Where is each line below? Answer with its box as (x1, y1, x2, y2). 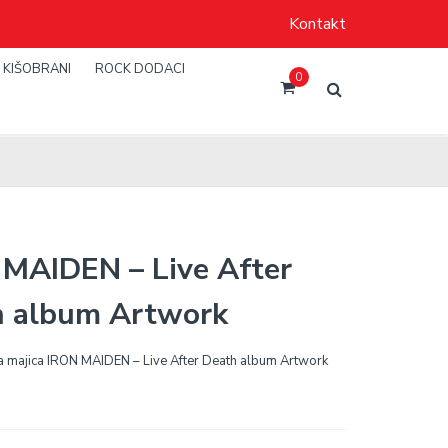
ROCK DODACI (95, 60, 185, 78)
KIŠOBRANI (3, 60, 71, 78)
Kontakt (289, 13, 346, 35)
